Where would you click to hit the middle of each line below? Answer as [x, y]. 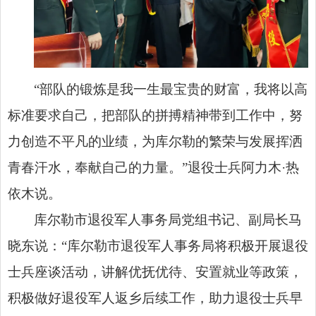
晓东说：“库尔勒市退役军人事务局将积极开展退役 [158, 245]
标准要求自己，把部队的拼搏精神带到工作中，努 [155, 115]
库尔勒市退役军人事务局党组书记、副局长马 [168, 219]
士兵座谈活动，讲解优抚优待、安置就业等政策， [155, 272]
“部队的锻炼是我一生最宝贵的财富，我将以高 [171, 89]
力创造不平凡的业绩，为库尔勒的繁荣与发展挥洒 [155, 141]
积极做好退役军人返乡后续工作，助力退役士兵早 [155, 298]
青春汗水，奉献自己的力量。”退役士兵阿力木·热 [153, 167]
